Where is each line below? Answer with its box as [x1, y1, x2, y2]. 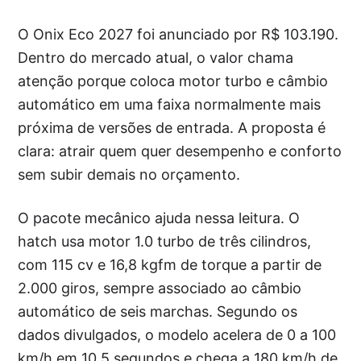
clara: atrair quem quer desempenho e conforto [18, 142, 342, 160]
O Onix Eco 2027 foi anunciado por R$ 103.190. [18, 25, 339, 43]
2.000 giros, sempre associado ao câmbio [18, 279, 302, 297]
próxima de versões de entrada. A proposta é [18, 118, 326, 136]
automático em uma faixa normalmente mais [18, 95, 322, 113]
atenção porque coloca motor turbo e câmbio [18, 72, 329, 89]
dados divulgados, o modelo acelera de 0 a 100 [18, 326, 337, 343]
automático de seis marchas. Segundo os [18, 302, 298, 320]
